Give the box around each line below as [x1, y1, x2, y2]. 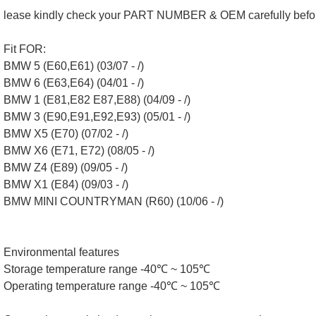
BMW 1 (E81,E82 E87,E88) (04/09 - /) [4, 94, 190, 106]
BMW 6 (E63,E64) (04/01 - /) [4, 77, 144, 89]
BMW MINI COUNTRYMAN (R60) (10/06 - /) [4, 195, 224, 207]
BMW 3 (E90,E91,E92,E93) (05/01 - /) [4, 111, 190, 123]
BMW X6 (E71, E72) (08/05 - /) [4, 145, 154, 157]
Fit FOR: [4, 43, 46, 55]
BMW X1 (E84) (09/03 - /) [4, 178, 128, 190]
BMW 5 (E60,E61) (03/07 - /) [4, 60, 144, 72]
